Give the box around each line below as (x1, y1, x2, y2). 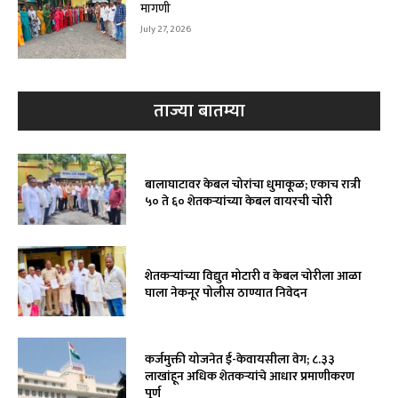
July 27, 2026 (140, 21, 192, 38)
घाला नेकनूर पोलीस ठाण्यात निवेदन (144, 283, 307, 304)
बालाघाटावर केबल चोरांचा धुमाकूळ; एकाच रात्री (144, 173, 361, 195)
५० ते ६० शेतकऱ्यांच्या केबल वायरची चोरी (144, 190, 332, 211)
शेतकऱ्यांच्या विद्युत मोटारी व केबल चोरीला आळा (144, 266, 362, 287)
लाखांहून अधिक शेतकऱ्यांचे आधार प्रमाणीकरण (144, 366, 354, 387)
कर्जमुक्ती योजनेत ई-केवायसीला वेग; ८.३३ (144, 349, 335, 370)
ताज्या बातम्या (153, 96, 245, 126)
